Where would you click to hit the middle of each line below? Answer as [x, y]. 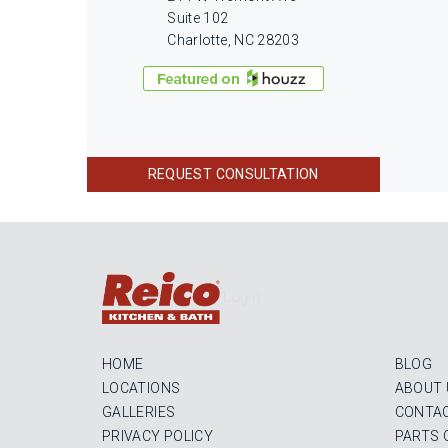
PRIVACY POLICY [158, 436]
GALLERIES [139, 412]
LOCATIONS [141, 388]
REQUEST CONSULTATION [233, 174]
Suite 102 [198, 17]
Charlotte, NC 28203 [233, 39]
